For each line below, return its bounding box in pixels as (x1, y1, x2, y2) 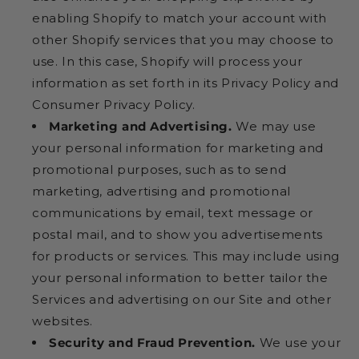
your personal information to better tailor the (32, 269, 329, 285)
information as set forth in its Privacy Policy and (32, 75, 340, 91)
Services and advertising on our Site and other (32, 291, 332, 307)
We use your (256, 334, 341, 350)
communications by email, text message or (32, 204, 314, 220)
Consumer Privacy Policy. (32, 96, 196, 112)
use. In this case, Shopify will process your (32, 53, 303, 69)
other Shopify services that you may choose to (32, 31, 335, 47)
